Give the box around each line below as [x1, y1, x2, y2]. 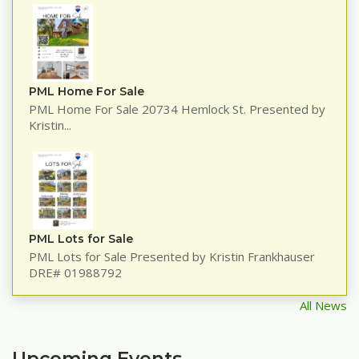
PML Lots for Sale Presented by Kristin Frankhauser [29, 248, 315, 265]
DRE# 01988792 [29, 264, 122, 281]
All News [300, 297, 347, 314]
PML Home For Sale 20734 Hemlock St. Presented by [29, 101, 325, 118]
